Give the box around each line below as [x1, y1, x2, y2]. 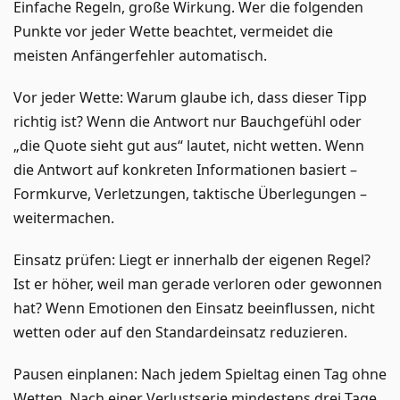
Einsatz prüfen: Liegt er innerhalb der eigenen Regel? [13, 249, 371, 270]
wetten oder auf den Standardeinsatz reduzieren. [13, 321, 347, 342]
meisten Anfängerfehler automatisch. [13, 45, 267, 65]
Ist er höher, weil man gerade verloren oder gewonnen [13, 273, 382, 294]
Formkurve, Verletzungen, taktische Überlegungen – [13, 183, 367, 204]
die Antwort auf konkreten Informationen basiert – [13, 159, 357, 179]
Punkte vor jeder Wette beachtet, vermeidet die [13, 21, 333, 41]
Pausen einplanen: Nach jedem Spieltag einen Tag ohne [13, 363, 387, 384]
